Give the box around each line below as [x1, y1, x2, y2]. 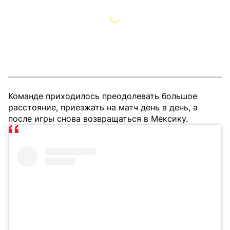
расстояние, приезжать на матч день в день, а [8, 102, 198, 112]
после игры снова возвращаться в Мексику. [8, 113, 188, 124]
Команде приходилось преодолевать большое [8, 91, 197, 101]
